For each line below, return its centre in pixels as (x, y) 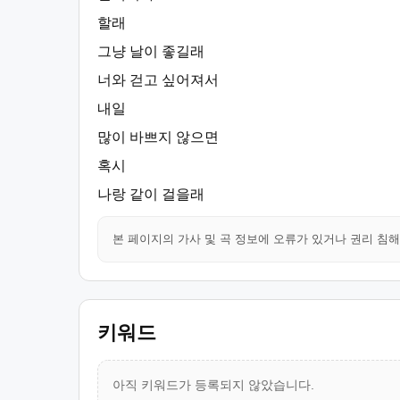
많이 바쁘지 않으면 (158, 137)
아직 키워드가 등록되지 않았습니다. (213, 385)
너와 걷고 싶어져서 (158, 80)
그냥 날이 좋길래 (151, 51)
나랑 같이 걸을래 (151, 194)
